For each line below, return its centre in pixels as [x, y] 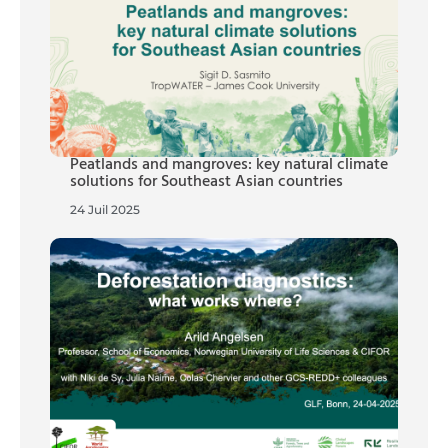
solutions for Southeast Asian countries [206, 181]
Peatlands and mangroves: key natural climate [229, 164]
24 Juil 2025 [105, 209]
